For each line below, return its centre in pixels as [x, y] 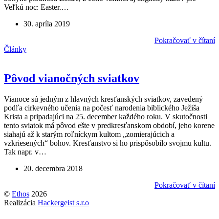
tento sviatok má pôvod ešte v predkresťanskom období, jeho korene [109, 126]
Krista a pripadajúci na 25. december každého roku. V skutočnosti [106, 117]
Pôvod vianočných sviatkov [72, 78]
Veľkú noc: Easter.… [36, 7]
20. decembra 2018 [53, 169]
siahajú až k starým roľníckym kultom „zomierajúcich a [89, 134]
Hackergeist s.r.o [63, 203]
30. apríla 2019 [47, 23]
